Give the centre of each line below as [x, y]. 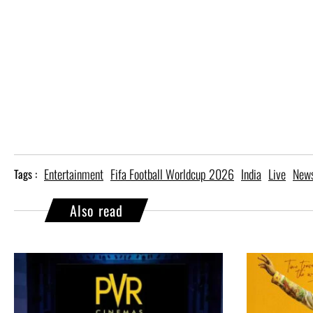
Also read [96, 211]
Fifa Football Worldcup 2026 [172, 174]
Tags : [26, 174]
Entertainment [74, 174]
